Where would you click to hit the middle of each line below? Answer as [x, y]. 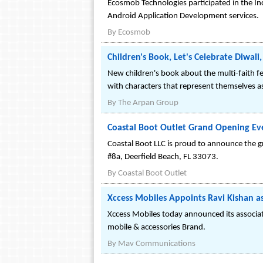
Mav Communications [157, 244]
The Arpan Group [148, 103]
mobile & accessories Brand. [156, 227]
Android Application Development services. [183, 16]
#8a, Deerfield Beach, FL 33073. [163, 157]
